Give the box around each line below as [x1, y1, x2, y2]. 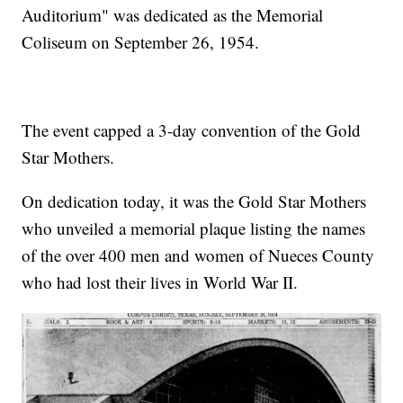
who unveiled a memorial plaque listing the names [22, 216, 366, 239]
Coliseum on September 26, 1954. [22, 30, 260, 53]
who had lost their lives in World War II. [22, 270, 299, 293]
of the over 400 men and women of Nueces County [22, 243, 375, 266]
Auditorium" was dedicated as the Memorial [22, 3, 324, 26]
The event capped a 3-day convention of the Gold [22, 118, 362, 141]
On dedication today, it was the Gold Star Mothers [22, 189, 367, 212]
